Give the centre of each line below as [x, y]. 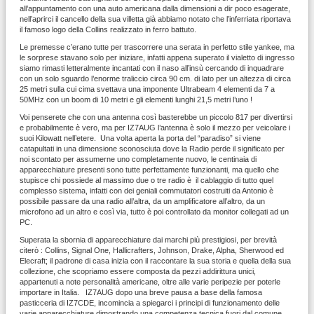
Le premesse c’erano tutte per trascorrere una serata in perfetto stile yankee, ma [157, 47]
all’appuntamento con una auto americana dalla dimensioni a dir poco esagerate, [155, 9]
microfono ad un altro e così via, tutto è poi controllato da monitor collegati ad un [154, 212]
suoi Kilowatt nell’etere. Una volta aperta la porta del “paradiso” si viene [140, 138]
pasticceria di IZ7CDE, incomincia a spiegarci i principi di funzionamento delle [150, 303]
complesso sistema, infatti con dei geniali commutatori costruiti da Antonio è [146, 191]
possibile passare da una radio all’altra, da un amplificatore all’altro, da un [142, 202]
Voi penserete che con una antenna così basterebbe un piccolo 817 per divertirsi [156, 117]
